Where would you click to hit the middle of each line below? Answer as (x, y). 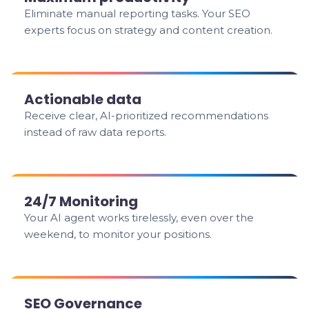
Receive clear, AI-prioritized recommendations (147, 116)
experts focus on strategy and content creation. (149, 30)
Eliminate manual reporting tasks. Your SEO (138, 13)
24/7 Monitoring (81, 201)
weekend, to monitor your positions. (118, 234)
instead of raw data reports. (96, 132)
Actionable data (83, 99)
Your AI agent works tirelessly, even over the (139, 218)
